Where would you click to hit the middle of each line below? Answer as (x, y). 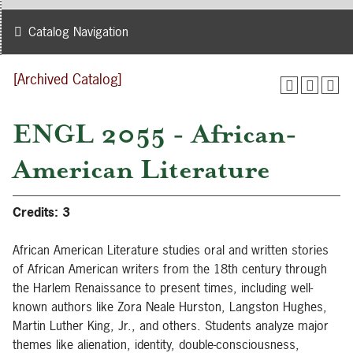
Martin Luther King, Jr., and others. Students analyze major (171, 325)
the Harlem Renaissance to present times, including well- (163, 288)
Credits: (35, 212)
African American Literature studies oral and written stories (171, 250)
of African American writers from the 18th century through (170, 269)
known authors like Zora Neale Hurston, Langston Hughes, (170, 307)
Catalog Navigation (78, 32)
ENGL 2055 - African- (155, 134)
